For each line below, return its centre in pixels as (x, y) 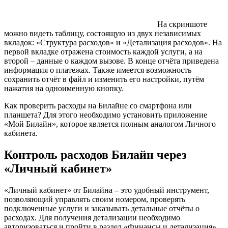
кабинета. (21, 133)
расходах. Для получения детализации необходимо (92, 218)
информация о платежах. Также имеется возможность (98, 70)
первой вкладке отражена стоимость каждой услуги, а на (103, 52)
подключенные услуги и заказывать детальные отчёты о (102, 209)
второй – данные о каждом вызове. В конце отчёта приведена (111, 61)
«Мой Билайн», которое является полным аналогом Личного (110, 124)
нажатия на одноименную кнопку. (64, 89)
